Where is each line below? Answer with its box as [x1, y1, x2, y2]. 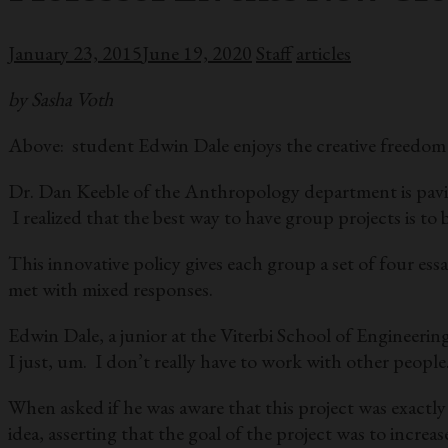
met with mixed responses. [8, 275, 213, 302]
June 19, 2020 [142, 39, 252, 66]
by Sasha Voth [8, 85, 113, 112]
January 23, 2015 [8, 39, 142, 66]
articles [296, 39, 351, 66]
